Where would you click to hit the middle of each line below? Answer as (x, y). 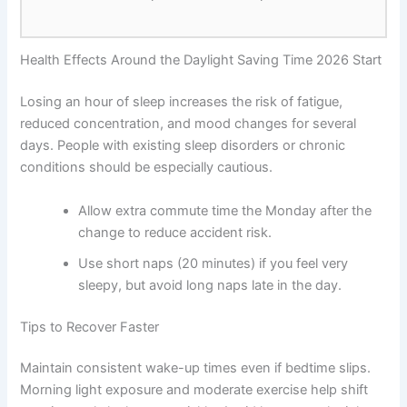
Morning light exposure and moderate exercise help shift (194, 390)
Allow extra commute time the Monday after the (225, 210)
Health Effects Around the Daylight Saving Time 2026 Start (201, 60)
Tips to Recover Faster (90, 327)
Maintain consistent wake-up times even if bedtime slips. (196, 368)
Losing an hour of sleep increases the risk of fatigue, (182, 102)
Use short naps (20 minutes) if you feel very (213, 263)
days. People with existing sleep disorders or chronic (183, 146)
